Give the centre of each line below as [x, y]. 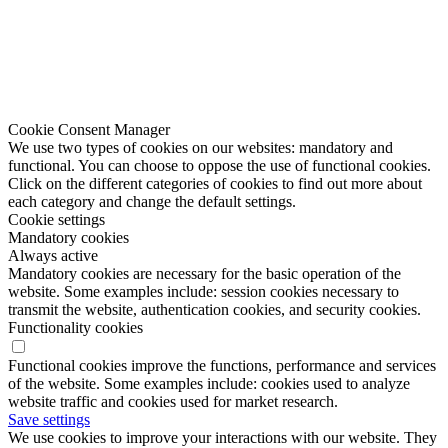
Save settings [49, 419]
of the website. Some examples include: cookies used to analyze [209, 383]
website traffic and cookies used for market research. [173, 401]
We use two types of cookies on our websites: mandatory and [200, 147]
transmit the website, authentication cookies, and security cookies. [214, 309]
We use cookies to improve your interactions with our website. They [222, 437]
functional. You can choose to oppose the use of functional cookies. [219, 165]
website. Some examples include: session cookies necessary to [203, 291]
